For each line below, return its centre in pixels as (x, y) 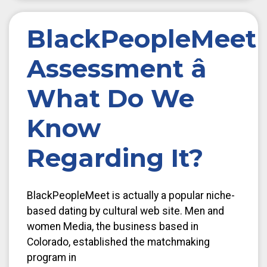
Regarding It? (115, 158)
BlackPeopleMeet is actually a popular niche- (131, 195)
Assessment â (117, 68)
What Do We (111, 98)
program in (52, 257)
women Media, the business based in (113, 226)
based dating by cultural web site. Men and (125, 211)
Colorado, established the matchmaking (118, 242)
